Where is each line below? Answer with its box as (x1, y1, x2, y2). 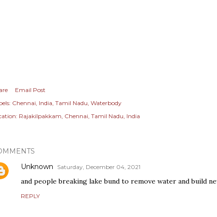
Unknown (21, 162, 53, 171)
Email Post (15, 86, 46, 93)
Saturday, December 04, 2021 (57, 163, 140, 170)
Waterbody (91, 99, 122, 107)
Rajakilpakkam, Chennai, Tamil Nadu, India (19, 112, 140, 120)
